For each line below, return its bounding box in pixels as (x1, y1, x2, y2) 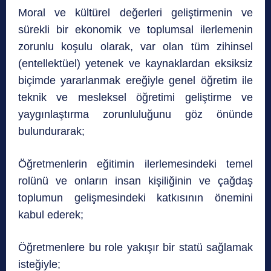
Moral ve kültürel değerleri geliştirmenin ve (18, 7, 253, 19)
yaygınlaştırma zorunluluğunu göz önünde (18, 108, 253, 121)
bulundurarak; (18, 125, 85, 138)
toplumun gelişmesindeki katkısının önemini (18, 192, 253, 204)
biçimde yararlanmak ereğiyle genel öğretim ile (18, 74, 253, 87)
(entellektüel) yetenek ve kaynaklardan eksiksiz (18, 57, 253, 70)
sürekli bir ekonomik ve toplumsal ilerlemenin (18, 24, 253, 36)
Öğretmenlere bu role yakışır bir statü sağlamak (18, 241, 253, 254)
